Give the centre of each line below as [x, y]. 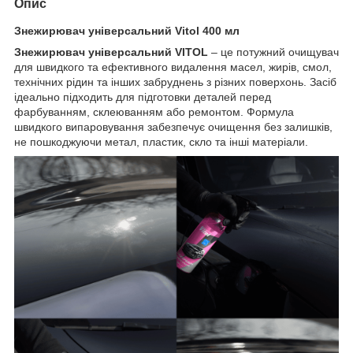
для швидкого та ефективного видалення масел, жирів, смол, [173, 67]
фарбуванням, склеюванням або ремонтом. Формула [154, 111]
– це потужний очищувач [273, 52]
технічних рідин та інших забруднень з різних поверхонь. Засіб [175, 82]
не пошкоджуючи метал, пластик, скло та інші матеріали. [161, 141]
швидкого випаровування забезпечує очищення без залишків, [173, 126]
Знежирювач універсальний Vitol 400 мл [127, 30]
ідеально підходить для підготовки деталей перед [143, 97]
